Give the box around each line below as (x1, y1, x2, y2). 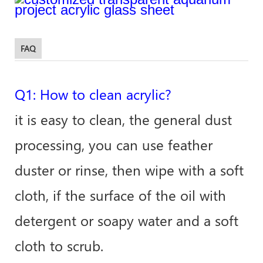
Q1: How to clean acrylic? (15, 84, 171, 103)
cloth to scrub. (15, 235, 103, 255)
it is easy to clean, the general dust (15, 109, 232, 129)
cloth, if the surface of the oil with (15, 185, 226, 204)
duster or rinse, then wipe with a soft (15, 160, 244, 179)
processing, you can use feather (15, 134, 213, 154)
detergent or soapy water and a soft (15, 210, 238, 230)
